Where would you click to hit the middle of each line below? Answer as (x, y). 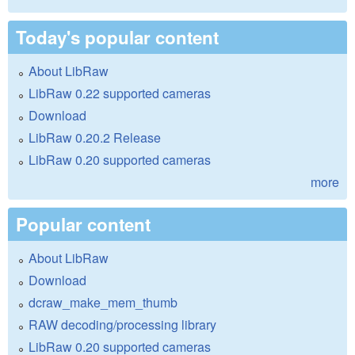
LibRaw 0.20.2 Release (95, 138)
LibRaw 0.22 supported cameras (120, 94)
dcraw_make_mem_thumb (103, 303)
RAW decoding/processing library (122, 325)
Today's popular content (117, 38)
